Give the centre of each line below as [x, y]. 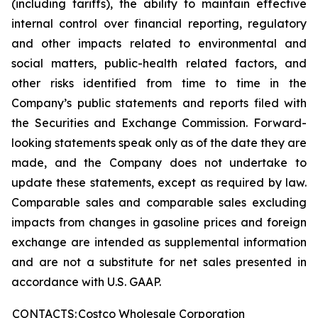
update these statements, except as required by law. [159, 182]
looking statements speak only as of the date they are [159, 143]
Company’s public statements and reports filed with [159, 103]
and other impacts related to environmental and [159, 43]
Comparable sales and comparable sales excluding [159, 202]
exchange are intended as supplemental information [159, 242]
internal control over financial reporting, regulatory [159, 23]
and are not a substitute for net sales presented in [159, 262]
